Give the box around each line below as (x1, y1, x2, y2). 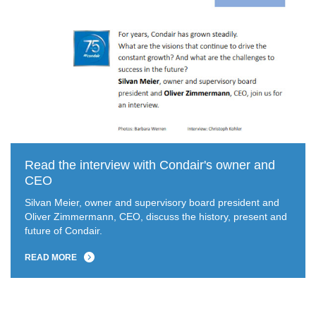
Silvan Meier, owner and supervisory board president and (25, 197, 279, 209)
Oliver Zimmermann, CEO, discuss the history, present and (25, 211, 287, 223)
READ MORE (25, 253, 77, 263)
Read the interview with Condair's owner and (25, 158, 275, 173)
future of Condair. (25, 225, 102, 237)
